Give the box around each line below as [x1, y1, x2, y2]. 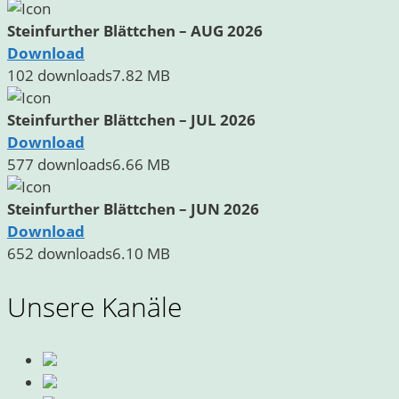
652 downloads [7, 243, 112, 265]
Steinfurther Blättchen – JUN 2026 [7, 199, 259, 220]
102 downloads [7, 65, 112, 86]
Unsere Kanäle [7, 289, 182, 326]
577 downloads [7, 154, 112, 175]
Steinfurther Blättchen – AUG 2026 [7, 20, 263, 42]
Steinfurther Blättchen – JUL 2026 [7, 110, 256, 131]
